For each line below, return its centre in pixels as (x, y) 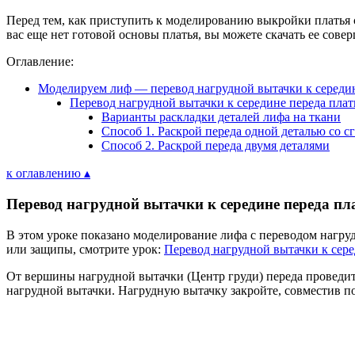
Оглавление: (40, 62)
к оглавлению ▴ (48, 174)
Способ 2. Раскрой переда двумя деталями (216, 146)
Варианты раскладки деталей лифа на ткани (221, 117)
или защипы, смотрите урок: (85, 249)
